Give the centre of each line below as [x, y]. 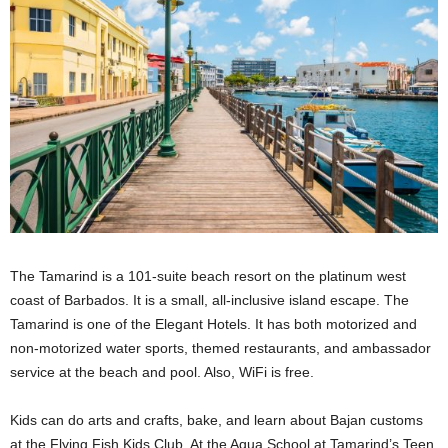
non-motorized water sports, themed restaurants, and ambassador [220, 347]
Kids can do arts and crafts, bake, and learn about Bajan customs [216, 419]
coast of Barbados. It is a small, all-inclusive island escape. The [209, 299]
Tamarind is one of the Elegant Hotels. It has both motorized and [213, 323]
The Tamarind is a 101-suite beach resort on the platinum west [208, 275]
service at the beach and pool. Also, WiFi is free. [162, 371]
